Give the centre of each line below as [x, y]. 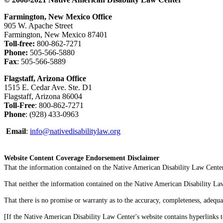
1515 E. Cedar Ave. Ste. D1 [48, 87]
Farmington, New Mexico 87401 [56, 34]
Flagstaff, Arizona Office [45, 78]
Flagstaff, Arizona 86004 [43, 96]
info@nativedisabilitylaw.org [75, 131]
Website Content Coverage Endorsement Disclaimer [83, 158]
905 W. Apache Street [39, 25]
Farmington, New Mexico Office [58, 16]
